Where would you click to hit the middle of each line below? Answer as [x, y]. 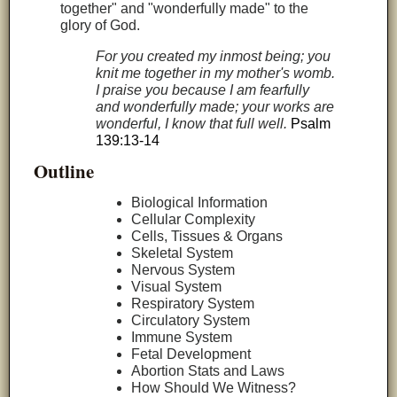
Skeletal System [183, 253]
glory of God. [101, 26]
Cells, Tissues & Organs [207, 237]
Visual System [177, 287]
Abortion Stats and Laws [208, 371]
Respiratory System [193, 304]
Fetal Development [191, 354]
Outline [64, 171]
